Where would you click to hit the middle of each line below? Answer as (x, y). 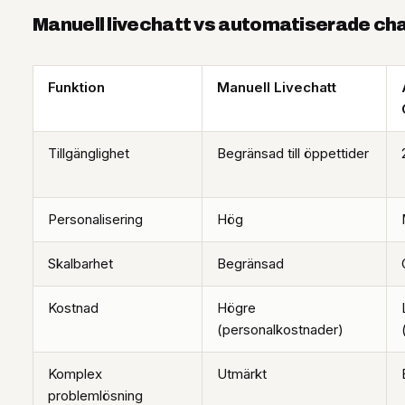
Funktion (76, 88)
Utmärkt (242, 374)
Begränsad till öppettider (293, 154)
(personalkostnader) (280, 330)
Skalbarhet (80, 264)
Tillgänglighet (89, 154)
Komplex (75, 374)
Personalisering (95, 220)
